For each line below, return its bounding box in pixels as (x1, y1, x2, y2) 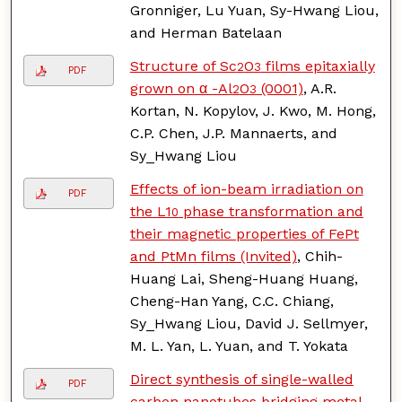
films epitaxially (260, 57, 375, 74)
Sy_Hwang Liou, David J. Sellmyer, (129, 314, 368, 332)
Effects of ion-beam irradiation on (129, 179, 363, 197)
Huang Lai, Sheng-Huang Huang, (129, 269, 358, 287)
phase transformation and (178, 202, 363, 220)
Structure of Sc (129, 57, 237, 74)
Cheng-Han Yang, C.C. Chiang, (129, 292, 334, 310)
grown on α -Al (129, 79, 232, 97)
